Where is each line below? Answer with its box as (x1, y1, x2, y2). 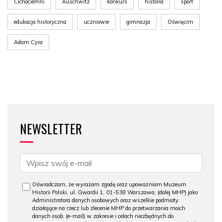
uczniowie (84, 18, 109, 25)
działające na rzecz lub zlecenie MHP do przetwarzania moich (32, 205, 185, 212)
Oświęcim (167, 18, 193, 25)
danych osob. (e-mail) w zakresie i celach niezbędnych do (32, 213, 173, 220)
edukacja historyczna (14, 18, 66, 25)
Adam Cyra (14, 39, 43, 46)
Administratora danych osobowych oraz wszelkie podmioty (32, 197, 178, 204)
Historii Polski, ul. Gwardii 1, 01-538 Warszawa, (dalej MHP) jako (32, 189, 198, 196)
